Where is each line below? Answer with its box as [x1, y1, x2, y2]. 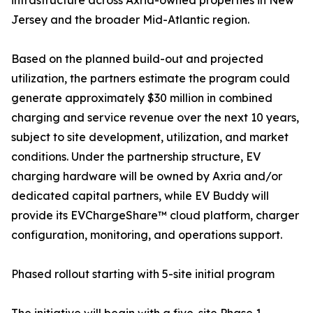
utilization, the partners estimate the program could [11, 71, 290, 86]
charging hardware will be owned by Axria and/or [11, 169, 282, 184]
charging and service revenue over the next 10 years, [11, 110, 299, 125]
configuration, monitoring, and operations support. [11, 228, 282, 242]
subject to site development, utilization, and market [11, 130, 289, 145]
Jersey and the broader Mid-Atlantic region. [11, 13, 249, 27]
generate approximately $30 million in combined [11, 91, 272, 105]
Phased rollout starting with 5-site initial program [11, 267, 275, 282]
